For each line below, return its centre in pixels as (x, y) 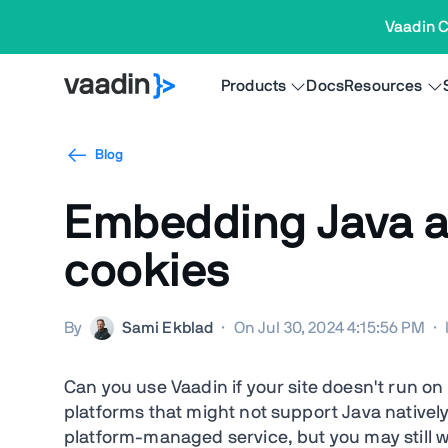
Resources (383, 86)
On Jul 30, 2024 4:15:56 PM (329, 328)
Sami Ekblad (167, 328)
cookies (147, 272)
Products (254, 86)
